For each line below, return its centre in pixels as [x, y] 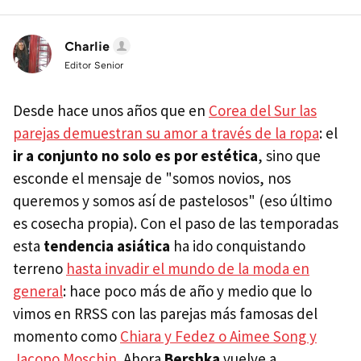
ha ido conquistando [238, 246]
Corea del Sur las [263, 111]
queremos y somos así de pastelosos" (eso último [172, 201]
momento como [66, 336]
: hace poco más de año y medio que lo [187, 291]
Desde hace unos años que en [111, 111]
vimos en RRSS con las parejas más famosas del [165, 314]
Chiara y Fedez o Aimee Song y [218, 336]
